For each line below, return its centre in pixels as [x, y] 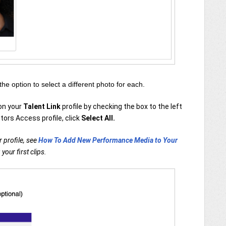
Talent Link [42, 106]
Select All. [98, 118]
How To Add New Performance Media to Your [108, 140]
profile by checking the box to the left [121, 106]
